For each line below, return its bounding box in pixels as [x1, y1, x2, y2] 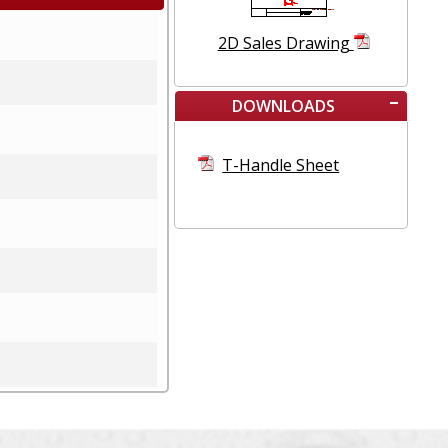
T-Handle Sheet [222, 153, 340, 176]
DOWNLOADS [231, 94, 335, 117]
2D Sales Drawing [217, 31, 354, 54]
